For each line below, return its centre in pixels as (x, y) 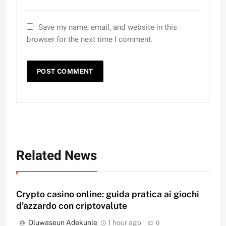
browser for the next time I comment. (90, 40)
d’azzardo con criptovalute (72, 206)
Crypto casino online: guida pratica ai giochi (108, 194)
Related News (56, 156)
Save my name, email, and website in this (108, 27)
